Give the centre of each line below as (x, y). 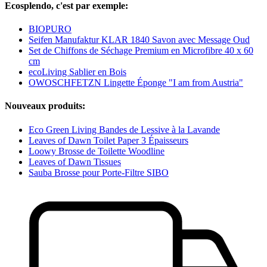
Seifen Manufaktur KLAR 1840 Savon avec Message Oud (139, 40)
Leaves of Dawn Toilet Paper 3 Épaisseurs (108, 140)
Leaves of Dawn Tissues (75, 162)
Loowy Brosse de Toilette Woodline (97, 151)
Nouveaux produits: (45, 106)
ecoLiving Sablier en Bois (77, 72)
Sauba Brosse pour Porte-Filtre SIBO (99, 172)
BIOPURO (50, 29)
